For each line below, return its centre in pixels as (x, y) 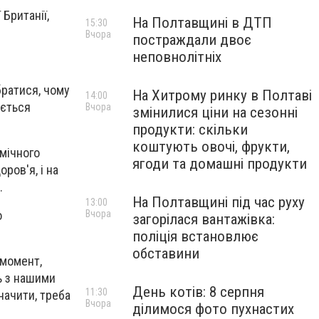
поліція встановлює (195, 236)
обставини (166, 253)
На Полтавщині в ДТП (202, 23)
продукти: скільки (190, 130)
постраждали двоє (192, 40)
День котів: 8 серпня (198, 292)
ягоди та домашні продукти (220, 164)
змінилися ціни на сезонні (215, 113)
